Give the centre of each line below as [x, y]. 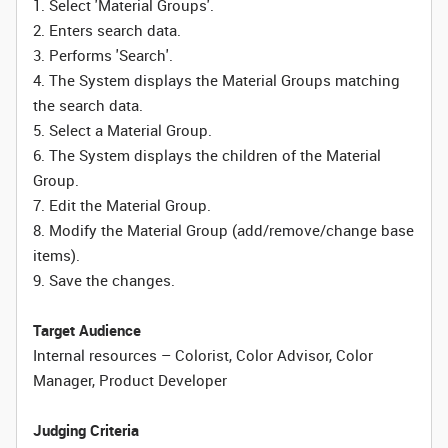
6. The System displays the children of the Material [207, 155]
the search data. [88, 105]
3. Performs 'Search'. [103, 55]
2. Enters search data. [107, 30]
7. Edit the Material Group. [122, 205]
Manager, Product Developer [130, 380]
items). [56, 255]
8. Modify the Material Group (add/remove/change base [223, 230]
